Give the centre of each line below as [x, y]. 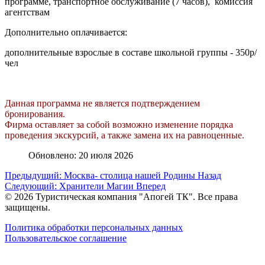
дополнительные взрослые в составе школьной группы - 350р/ [131, 53]
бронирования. [35, 114]
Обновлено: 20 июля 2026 [81, 156]
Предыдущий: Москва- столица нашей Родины [101, 176]
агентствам [27, 12]
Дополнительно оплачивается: [66, 33]
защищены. [28, 208]
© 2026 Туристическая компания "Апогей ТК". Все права [121, 197]
